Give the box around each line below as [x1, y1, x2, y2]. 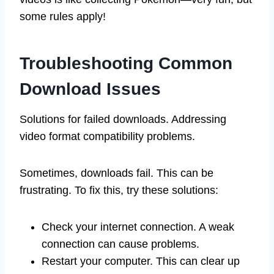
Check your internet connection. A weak [42, 220, 234, 233]
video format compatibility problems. [20, 130, 195, 143]
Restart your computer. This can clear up [42, 254, 240, 267]
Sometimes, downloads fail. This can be [20, 166, 213, 179]
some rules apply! [20, 10, 106, 23]
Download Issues [20, 79, 161, 98]
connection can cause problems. [42, 237, 199, 250]
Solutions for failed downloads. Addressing [20, 113, 226, 125]
